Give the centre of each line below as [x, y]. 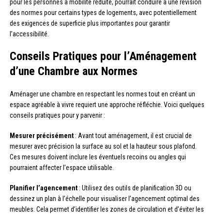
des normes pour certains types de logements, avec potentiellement [103, 13]
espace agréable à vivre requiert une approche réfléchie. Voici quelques [107, 105]
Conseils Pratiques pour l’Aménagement [103, 56]
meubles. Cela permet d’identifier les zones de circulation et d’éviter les [107, 209]
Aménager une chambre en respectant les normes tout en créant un [102, 94]
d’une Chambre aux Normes [74, 71]
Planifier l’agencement [44, 188]
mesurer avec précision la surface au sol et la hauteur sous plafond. [103, 147]
